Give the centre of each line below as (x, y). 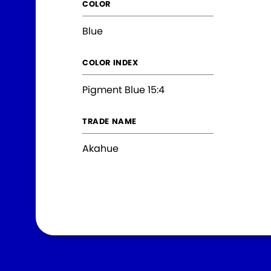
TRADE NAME (109, 122)
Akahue (100, 149)
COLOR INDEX (110, 63)
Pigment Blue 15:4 (123, 90)
